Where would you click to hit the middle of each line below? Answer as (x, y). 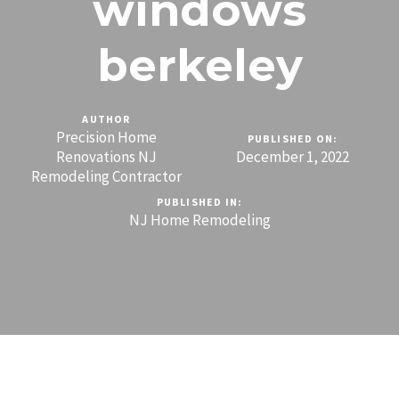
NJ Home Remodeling (199, 220)
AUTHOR (106, 118)
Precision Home (106, 137)
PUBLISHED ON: (293, 139)
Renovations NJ (106, 156)
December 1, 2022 (293, 157)
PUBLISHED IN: (199, 201)
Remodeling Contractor (106, 176)
